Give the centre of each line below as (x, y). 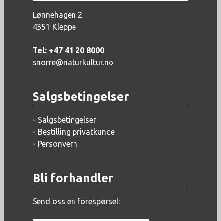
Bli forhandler (73, 178)
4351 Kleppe (54, 26)
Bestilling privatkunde (76, 131)
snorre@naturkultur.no (73, 62)
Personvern (57, 143)
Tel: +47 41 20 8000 (68, 50)
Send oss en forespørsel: (76, 201)
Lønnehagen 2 (57, 15)
